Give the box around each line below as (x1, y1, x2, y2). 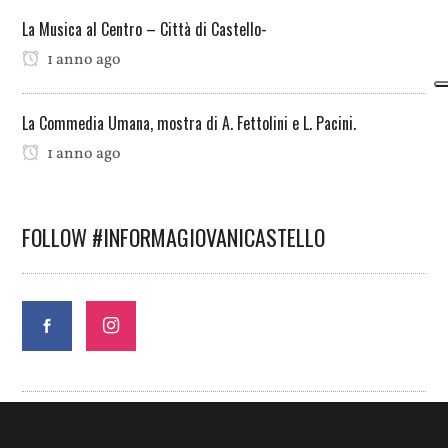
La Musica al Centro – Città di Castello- (22, 16, 268, 41)
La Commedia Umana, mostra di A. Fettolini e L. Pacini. (22, 110, 357, 135)
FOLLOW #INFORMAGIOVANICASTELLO (22, 220, 326, 253)
